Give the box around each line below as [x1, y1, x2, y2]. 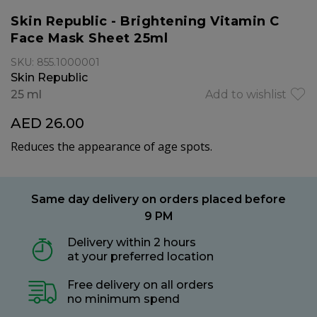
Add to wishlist [205, 88, 287, 101]
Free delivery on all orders [67, 278, 214, 292]
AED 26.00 [11, 115, 84, 132]
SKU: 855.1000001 [11, 56, 100, 69]
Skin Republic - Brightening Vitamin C [11, 13, 279, 29]
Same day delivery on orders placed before [31, 192, 286, 206]
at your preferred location [67, 250, 214, 263]
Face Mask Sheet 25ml [11, 30, 168, 46]
